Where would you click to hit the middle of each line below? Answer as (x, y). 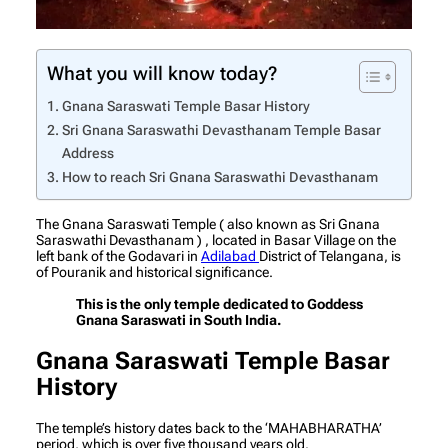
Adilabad (230, 256)
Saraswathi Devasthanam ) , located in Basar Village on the (216, 240)
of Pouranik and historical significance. (154, 272)
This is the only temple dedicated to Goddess (219, 304)
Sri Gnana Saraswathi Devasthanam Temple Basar (221, 131)
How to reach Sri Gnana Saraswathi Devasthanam (219, 178)
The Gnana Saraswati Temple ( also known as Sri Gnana (208, 224)
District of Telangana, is (330, 256)
